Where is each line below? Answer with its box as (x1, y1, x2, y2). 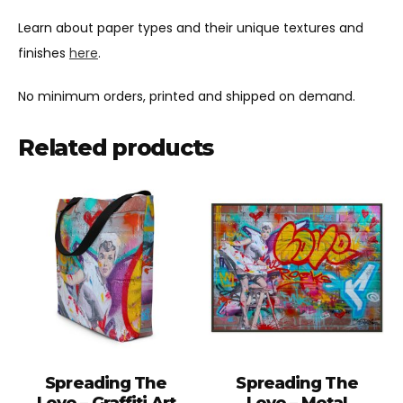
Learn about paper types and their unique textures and (18, 18, 363, 37)
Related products (18, 133, 213, 161)
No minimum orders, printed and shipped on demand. (18, 86, 355, 105)
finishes (18, 43, 69, 62)
